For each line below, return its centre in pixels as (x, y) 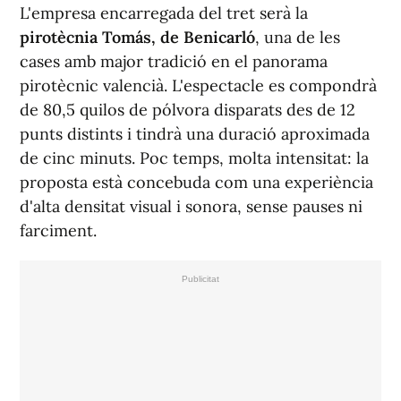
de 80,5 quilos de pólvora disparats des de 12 (188, 110)
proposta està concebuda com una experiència (196, 183)
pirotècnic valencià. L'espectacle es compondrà (198, 86)
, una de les (298, 38)
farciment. (58, 231)
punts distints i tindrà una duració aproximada (195, 134)
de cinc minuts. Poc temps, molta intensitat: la (194, 158)
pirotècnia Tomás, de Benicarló (137, 38)
